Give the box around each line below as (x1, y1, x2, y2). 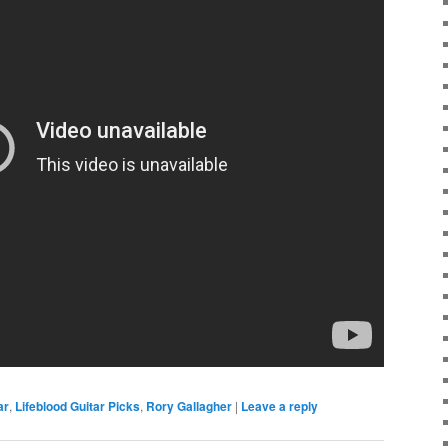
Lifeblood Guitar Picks (15, 397, 140, 416)
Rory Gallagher (146, 397, 232, 416)
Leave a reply (241, 397, 318, 416)
